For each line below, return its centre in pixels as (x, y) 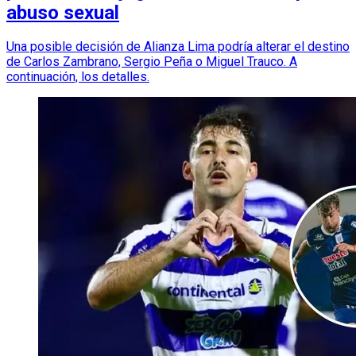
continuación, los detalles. (78, 77)
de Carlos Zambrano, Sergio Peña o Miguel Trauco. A (152, 62)
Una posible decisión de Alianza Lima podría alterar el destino (178, 47)
